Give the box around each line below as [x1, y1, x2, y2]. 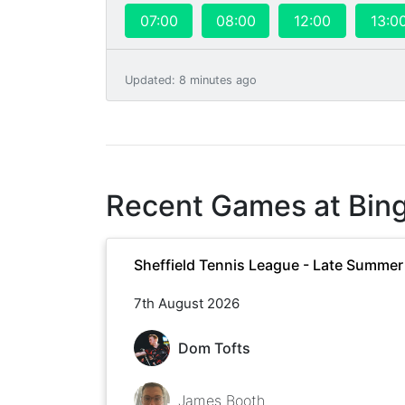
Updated [125, 72, 172, 87]
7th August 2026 [134, 294, 240, 312]
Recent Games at [106, 187, 348, 223]
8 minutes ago [179, 72, 257, 87]
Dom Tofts [177, 338, 250, 357]
